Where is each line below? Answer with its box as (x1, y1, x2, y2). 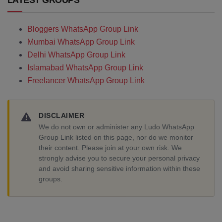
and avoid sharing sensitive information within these (39, 165, 200, 172)
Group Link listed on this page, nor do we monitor (39, 133, 193, 141)
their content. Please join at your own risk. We (39, 144, 182, 152)
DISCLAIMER (39, 112, 84, 119)
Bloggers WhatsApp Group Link (27, 25, 138, 33)
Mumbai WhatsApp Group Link (27, 38, 135, 46)
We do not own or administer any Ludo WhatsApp (39, 123, 194, 131)
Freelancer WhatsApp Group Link (27, 76, 145, 85)
